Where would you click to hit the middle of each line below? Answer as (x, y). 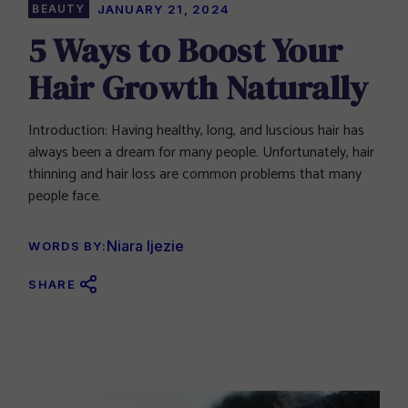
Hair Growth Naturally (199, 88)
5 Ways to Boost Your (186, 51)
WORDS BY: (68, 246)
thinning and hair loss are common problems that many (195, 175)
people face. (65, 197)
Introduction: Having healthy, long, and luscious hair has (197, 131)
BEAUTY (59, 9)
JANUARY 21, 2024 (163, 10)
